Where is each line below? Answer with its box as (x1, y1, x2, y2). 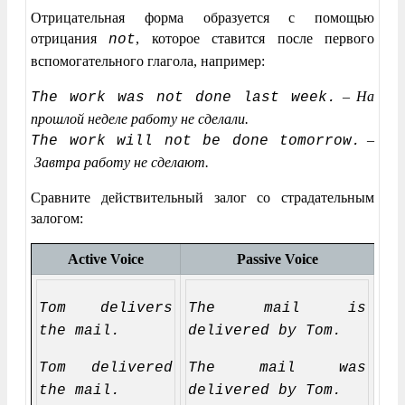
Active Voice (68, 250, 144, 267)
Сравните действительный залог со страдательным (31, 189, 374, 205)
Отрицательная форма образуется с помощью (31, 9, 374, 25)
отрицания (31, 30, 109, 46)
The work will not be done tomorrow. (31, 132, 362, 149)
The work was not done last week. (31, 89, 336, 106)
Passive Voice (236, 250, 318, 267)
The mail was (188, 359, 366, 376)
